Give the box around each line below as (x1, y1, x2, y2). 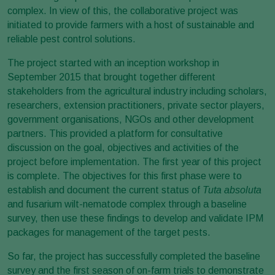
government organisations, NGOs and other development (7, 114, 254, 125)
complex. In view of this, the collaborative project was (7, 5, 238, 16)
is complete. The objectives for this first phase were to (7, 170, 242, 181)
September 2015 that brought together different (7, 71, 215, 82)
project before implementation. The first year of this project (7, 156, 261, 167)
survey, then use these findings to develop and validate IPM (7, 212, 263, 223)
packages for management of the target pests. (7, 227, 211, 238)
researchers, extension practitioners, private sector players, (7, 99, 265, 110)
